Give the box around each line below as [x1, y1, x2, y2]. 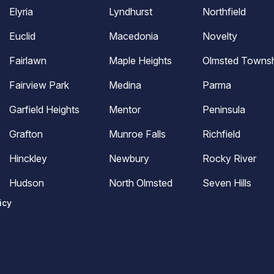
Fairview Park [9, 79, 70, 91]
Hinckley [9, 152, 48, 165]
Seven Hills [202, 177, 251, 189]
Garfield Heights [9, 103, 80, 116]
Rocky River [202, 152, 256, 165]
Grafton [9, 128, 43, 140]
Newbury [109, 152, 150, 165]
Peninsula [202, 103, 245, 116]
